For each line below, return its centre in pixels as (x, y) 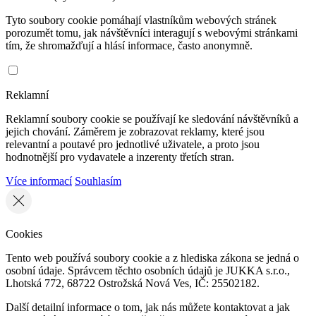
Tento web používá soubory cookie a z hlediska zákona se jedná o (152, 258)
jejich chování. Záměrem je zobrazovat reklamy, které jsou (135, 132)
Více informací (39, 181)
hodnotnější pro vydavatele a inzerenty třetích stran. (120, 157)
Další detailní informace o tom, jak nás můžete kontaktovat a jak (148, 307)
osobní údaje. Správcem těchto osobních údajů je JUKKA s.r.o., (148, 271)
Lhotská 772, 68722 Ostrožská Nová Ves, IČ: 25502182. (133, 283)
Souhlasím (98, 181)
